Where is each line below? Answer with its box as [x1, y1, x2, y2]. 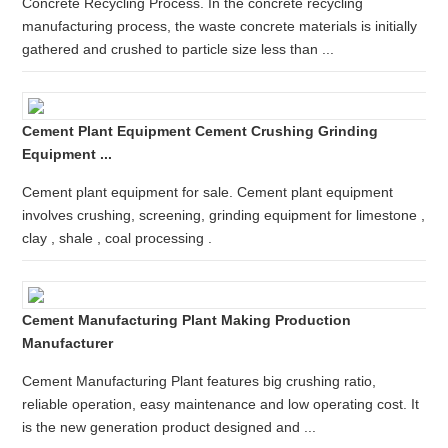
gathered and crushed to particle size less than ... [22, 41, 335, 57]
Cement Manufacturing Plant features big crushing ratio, [22, 373, 377, 389]
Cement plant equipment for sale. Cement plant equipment [22, 184, 394, 200]
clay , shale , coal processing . [22, 230, 213, 246]
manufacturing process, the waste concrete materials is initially [22, 18, 418, 34]
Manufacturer [22, 335, 114, 351]
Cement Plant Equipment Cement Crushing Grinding [22, 123, 379, 139]
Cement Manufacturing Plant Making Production [22, 312, 352, 328]
